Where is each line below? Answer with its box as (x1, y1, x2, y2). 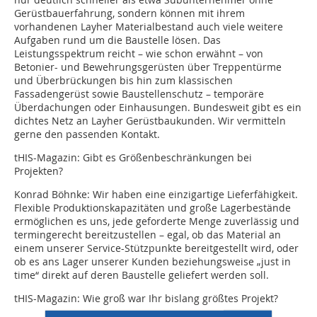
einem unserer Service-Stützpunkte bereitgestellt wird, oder (14, 241, 299, 255)
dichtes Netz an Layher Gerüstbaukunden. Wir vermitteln (14, 114, 286, 128)
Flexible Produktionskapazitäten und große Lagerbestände (14, 201, 291, 215)
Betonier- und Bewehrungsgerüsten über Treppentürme (14, 60, 282, 74)
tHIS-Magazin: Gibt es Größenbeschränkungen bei (14, 151, 252, 165)
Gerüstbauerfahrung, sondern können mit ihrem (14, 6, 245, 21)
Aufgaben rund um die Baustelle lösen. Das (14, 33, 221, 47)
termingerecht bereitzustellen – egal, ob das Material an (14, 228, 281, 242)
